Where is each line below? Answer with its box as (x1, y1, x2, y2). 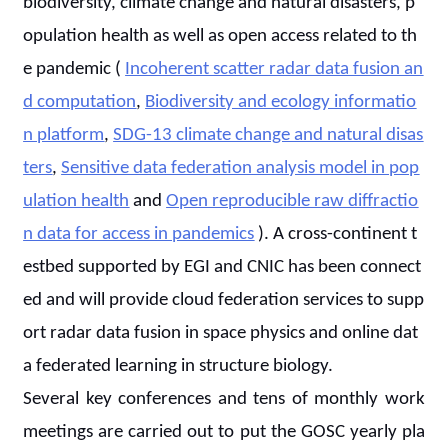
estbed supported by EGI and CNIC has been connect (23, 258, 422, 277)
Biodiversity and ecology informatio (145, 93, 417, 112)
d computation (23, 93, 137, 112)
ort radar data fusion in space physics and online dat (23, 324, 419, 343)
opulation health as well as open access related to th (23, 27, 418, 46)
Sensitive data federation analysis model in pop (61, 159, 420, 178)
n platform (23, 126, 105, 145)
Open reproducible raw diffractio (166, 192, 419, 211)
